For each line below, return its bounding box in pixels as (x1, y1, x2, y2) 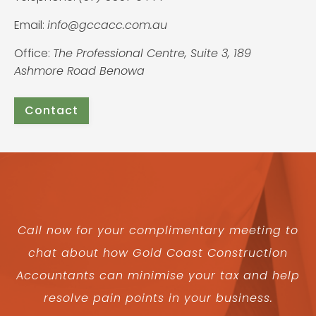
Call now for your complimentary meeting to (18, 222, 298, 239)
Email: (14, 17, 47, 34)
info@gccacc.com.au (47, 17, 167, 34)
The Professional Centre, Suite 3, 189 (53, 45, 251, 62)
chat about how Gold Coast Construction (28, 245, 288, 262)
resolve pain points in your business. (43, 290, 273, 307)
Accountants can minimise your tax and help (16, 267, 300, 284)
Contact (25, 102, 78, 119)
